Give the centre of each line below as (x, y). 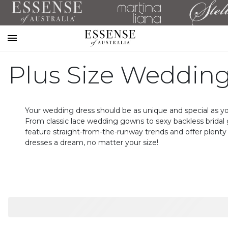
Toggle (26, 50)
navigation (33, 74)
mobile (26, 62)
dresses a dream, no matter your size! (91, 142)
